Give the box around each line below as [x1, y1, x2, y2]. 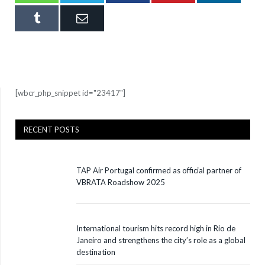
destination [76, 247, 115, 257]
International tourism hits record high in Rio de [76, 224, 235, 233]
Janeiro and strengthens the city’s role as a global [76, 235, 245, 245]
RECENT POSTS [24, 125, 79, 134]
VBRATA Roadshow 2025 [76, 177, 165, 187]
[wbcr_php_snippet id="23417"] [15, 88, 125, 98]
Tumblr [39, 12, 75, 24]
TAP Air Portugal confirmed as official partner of [76, 166, 241, 175]
